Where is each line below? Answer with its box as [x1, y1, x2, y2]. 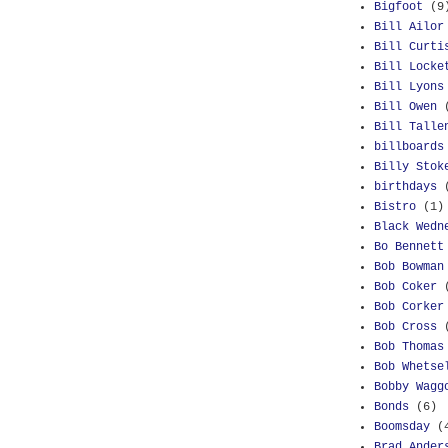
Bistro [374, 200, 416, 214]
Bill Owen [374, 100, 437, 114]
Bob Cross [374, 320, 437, 334]
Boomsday [374, 420, 430, 434]
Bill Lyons [374, 80, 444, 94]
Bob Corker [374, 300, 444, 314]
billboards [374, 140, 444, 154]
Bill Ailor [374, 20, 444, 34]
